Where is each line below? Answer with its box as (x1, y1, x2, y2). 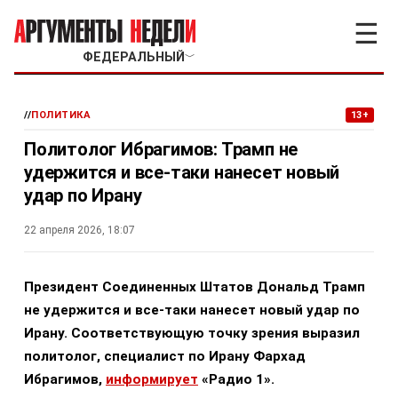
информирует (106, 371, 198, 387)
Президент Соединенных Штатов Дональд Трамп (24, 279, 365, 295)
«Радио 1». (198, 371, 275, 387)
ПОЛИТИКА (31, 109, 92, 121)
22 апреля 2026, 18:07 (24, 224, 135, 236)
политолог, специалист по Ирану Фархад (24, 348, 306, 364)
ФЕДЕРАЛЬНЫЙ (82, 50, 185, 65)
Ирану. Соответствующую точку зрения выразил (24, 325, 360, 341)
